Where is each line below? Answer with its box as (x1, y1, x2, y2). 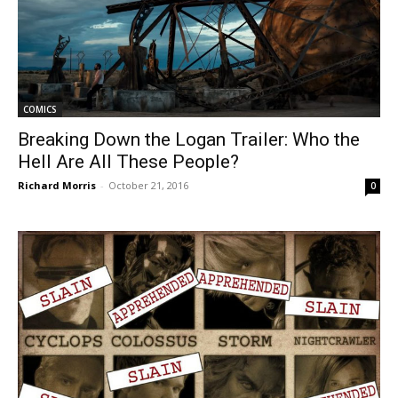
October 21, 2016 (108, 179, 188, 193)
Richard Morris (18, 179, 96, 193)
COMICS (23, 103, 57, 116)
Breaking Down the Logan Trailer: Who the (18, 129, 360, 151)
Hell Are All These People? (18, 151, 239, 173)
